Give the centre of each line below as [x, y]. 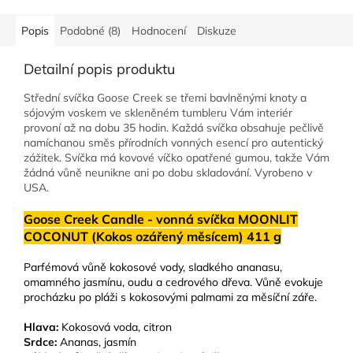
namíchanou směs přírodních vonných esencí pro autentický [173, 143]
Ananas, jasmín [98, 342]
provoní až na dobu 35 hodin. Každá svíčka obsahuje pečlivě [174, 128]
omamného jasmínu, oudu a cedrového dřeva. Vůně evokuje [173, 282]
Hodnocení [159, 31]
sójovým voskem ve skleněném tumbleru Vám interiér [158, 113]
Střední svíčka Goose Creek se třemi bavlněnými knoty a [165, 98]
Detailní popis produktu [99, 69]
